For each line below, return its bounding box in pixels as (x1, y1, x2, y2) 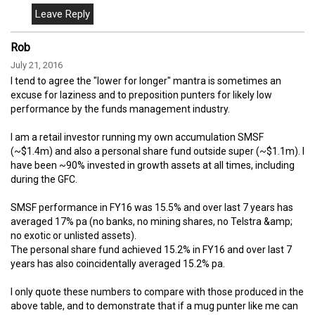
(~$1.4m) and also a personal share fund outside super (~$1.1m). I (11, 145, 304, 157)
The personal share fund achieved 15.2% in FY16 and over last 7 (11, 243, 292, 255)
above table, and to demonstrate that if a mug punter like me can (11, 300, 298, 311)
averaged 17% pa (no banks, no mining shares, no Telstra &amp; (11, 215, 292, 227)
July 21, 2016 (11, 59, 63, 70)
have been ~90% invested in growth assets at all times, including (11, 159, 295, 171)
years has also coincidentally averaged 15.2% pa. (11, 257, 225, 269)
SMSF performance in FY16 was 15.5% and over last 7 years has (11, 201, 293, 213)
